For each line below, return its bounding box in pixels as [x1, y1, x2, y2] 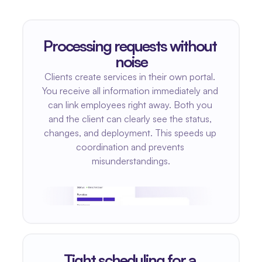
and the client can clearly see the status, [48, 113, 212, 125]
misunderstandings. [92, 155, 170, 167]
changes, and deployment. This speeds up [43, 127, 216, 139]
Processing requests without [43, 36, 216, 55]
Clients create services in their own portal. [44, 71, 215, 82]
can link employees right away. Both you [47, 99, 212, 111]
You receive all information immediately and [42, 85, 218, 96]
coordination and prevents [75, 141, 184, 153]
